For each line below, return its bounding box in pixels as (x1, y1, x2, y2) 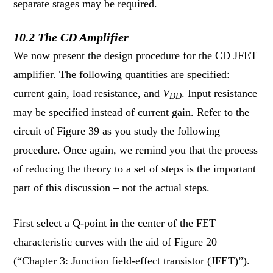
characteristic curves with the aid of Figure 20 (13, 235, 218, 248)
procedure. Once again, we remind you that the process (13, 143, 258, 156)
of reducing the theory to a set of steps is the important (13, 162, 257, 175)
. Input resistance (182, 87, 258, 99)
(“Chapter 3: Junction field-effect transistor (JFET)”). (13, 254, 250, 267)
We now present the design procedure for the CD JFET (13, 49, 258, 62)
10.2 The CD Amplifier (13, 30, 129, 44)
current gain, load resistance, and (13, 87, 163, 99)
